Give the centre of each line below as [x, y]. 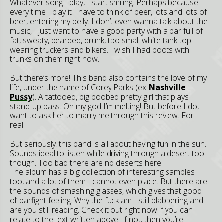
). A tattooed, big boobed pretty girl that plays [111, 97]
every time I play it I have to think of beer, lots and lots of [108, 12]
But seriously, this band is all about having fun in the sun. [108, 144]
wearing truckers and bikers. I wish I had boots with [100, 50]
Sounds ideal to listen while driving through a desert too [107, 153]
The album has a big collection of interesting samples [102, 172]
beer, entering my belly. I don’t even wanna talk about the [109, 21]
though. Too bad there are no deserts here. [86, 163]
